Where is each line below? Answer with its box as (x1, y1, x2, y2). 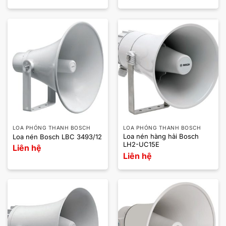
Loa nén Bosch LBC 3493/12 (12, 133, 102, 141)
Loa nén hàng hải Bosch (123, 132, 199, 141)
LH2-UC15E (123, 140, 159, 149)
